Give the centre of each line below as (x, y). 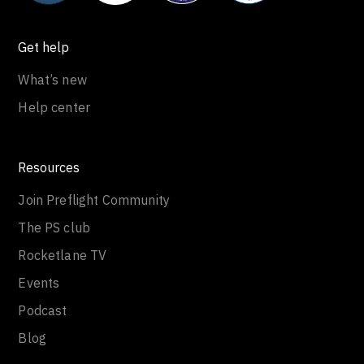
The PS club (54, 228)
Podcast (43, 311)
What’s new (52, 80)
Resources (49, 168)
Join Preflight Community (94, 200)
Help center (54, 108)
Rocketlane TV (63, 256)
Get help (44, 48)
